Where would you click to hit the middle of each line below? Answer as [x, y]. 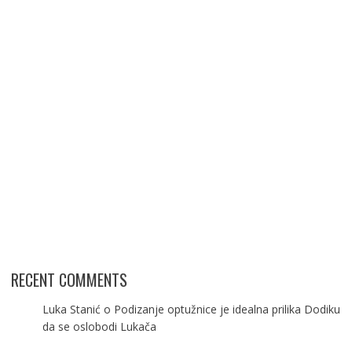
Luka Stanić [71, 309]
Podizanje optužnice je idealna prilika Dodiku [227, 309]
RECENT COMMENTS [69, 279]
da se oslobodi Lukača [99, 326]
